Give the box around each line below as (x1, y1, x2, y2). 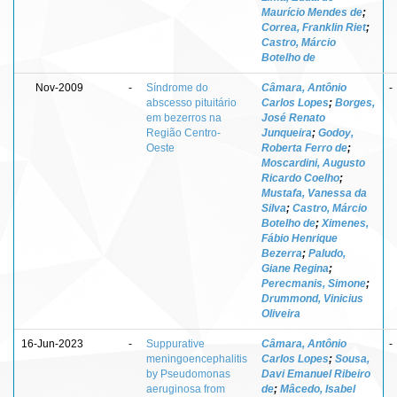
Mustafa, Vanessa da (261, 186, 367, 199)
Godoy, (318, 126, 354, 139)
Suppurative (146, 337, 205, 350)
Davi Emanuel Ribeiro (261, 367, 370, 380)
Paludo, (308, 246, 346, 260)
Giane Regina (261, 261, 329, 275)
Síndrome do (146, 81, 208, 94)
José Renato (261, 111, 325, 124)
